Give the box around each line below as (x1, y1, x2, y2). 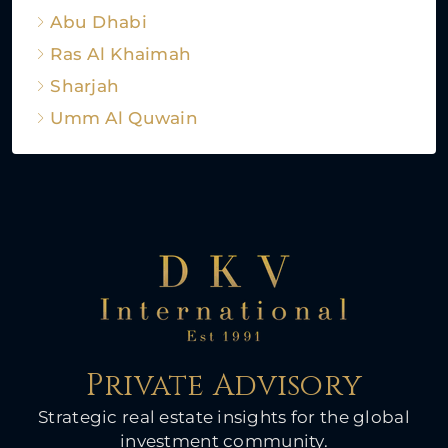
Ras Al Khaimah (50, 44, 192, 65)
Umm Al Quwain (50, 108, 198, 129)
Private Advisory (85, 366, 363, 407)
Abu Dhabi (50, 12, 147, 33)
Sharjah (50, 76, 120, 97)
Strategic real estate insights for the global (38, 407, 410, 428)
